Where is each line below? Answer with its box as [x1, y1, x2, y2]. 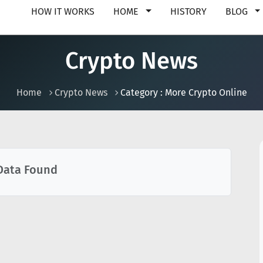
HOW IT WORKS [31, 6, 95, 17]
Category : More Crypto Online [120, 87, 247, 98]
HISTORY [170, 6, 207, 17]
